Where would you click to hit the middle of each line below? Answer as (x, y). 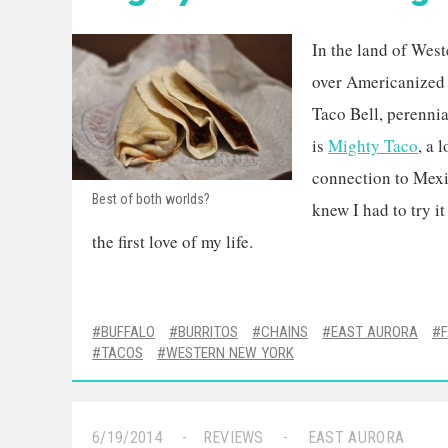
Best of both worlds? (151, 199)
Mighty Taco (373, 145)
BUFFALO (128, 332)
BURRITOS (208, 332)
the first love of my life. (172, 241)
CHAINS (284, 332)
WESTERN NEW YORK (230, 353)
